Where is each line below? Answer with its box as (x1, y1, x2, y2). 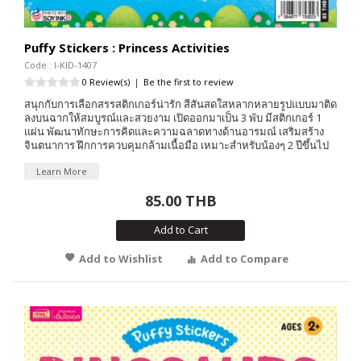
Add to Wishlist (79, 251, 163, 266)
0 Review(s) (82, 75, 130, 88)
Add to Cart (153, 222, 208, 237)
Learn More (36, 164, 87, 177)
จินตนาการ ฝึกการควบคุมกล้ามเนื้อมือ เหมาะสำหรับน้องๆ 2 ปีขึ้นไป (24, 137, 329, 152)
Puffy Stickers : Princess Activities (24, 39, 230, 56)
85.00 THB (144, 190, 217, 210)
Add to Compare (201, 251, 288, 266)
